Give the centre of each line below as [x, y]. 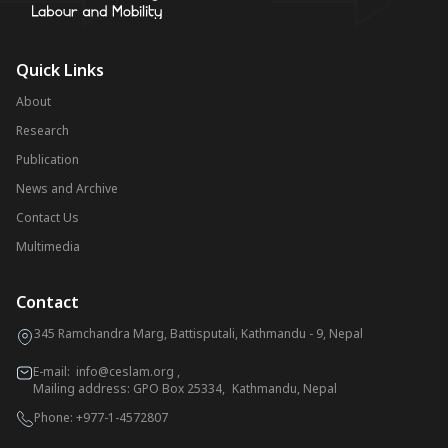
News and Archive [67, 188]
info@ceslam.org [124, 371]
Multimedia [48, 246]
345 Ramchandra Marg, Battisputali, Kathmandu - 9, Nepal [198, 333]
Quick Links [60, 70]
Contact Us [47, 217]
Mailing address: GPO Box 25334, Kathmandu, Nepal [184, 388]
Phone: [55, 417]
